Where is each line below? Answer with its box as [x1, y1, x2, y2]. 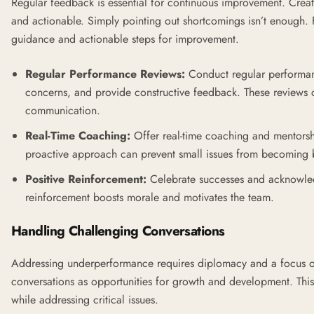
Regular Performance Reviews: [25, 65, 185, 82]
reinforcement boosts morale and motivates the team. [25, 189, 274, 205]
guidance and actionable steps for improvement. [11, 30, 239, 47]
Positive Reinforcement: [25, 170, 146, 187]
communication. [25, 102, 100, 118]
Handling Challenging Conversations [11, 220, 225, 240]
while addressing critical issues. [11, 291, 158, 308]
